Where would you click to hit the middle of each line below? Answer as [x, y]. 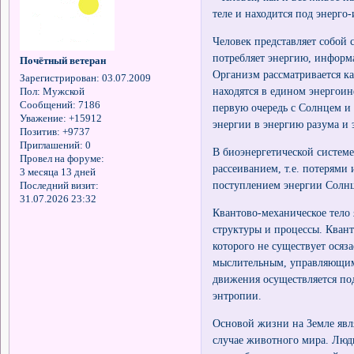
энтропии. [237, 295]
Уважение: [43, 119]
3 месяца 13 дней [57, 173]
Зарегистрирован [58, 79]
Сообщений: [47, 105]
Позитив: [40, 132]
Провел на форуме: [62, 159]
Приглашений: [51, 146]
